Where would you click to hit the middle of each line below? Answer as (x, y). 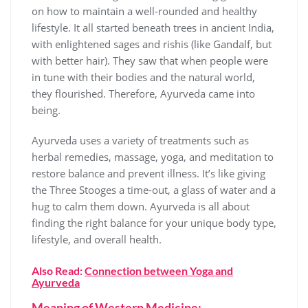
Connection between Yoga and (159, 270)
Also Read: (58, 270)
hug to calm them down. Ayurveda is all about (141, 206)
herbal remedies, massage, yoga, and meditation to (153, 156)
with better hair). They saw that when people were (150, 60)
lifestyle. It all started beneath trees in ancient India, (153, 27)
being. (46, 110)
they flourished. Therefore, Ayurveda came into (143, 93)
